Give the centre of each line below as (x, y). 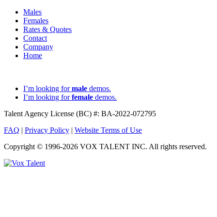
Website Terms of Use (108, 130)
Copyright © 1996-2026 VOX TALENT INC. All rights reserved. (105, 147)
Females (36, 21)
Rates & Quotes (47, 29)
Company (38, 47)
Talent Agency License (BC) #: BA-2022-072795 (80, 114)
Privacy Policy (47, 130)
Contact (35, 38)
